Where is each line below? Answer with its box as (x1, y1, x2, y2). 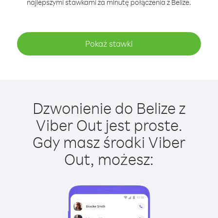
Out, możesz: (64, 149, 154, 169)
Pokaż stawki (85, 38, 133, 49)
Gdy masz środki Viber (33, 132, 185, 152)
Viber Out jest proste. (36, 115, 182, 135)
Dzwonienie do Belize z (33, 98, 185, 118)
